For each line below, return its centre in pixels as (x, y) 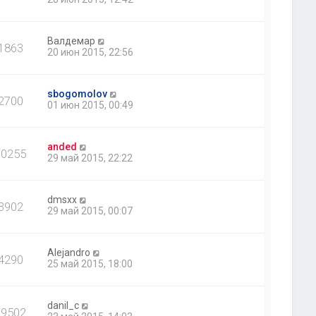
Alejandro (69, 253)
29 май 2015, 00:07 (90, 211)
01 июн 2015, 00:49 (91, 105)
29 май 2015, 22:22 (90, 158)
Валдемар (72, 41)
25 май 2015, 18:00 (90, 264)
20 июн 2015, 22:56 (91, 53)
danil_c (63, 306)
